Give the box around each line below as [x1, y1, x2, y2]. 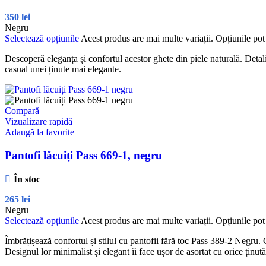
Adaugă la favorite [5, 127, 74, 138]
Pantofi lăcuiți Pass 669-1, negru [5, 148, 162, 161]
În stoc [13, 173, 40, 184]
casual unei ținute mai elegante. [5, 64, 121, 75]
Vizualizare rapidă [5, 116, 72, 127]
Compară [5, 106, 39, 116]
